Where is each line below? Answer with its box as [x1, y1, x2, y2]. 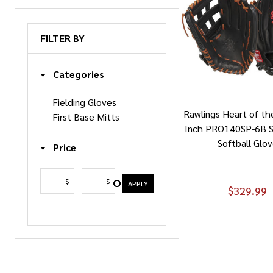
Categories [51, 67, 104, 80]
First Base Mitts [52, 110, 119, 123]
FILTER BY [40, 31, 85, 44]
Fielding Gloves [52, 95, 116, 108]
